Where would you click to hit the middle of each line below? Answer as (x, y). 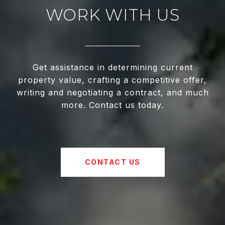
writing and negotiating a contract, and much (113, 93)
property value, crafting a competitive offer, (113, 80)
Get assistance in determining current (113, 68)
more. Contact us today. (113, 105)
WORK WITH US (113, 15)
